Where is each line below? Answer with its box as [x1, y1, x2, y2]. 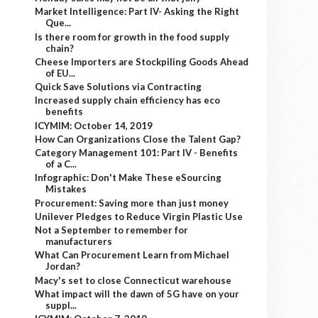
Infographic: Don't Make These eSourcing [35, 172, 222, 184]
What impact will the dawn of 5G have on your [35, 287, 240, 300]
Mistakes [45, 183, 87, 195]
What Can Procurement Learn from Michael [35, 249, 230, 261]
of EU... [45, 67, 76, 79]
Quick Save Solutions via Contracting [35, 81, 202, 92]
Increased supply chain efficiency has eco [35, 94, 221, 106]
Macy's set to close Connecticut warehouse [35, 274, 232, 286]
